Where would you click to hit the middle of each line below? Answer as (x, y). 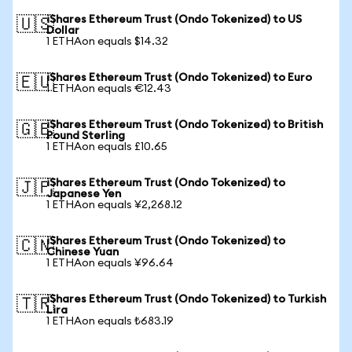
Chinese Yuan (82, 252)
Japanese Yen (84, 194)
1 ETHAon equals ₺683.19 (110, 321)
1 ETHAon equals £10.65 (107, 147)
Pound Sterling (86, 136)
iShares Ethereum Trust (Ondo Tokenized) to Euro (179, 78)
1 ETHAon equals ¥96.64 (110, 263)
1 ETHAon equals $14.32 (107, 42)
